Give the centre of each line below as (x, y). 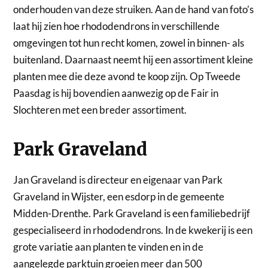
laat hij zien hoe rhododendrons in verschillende (117, 26)
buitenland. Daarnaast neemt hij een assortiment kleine (133, 59)
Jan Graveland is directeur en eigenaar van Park (118, 179)
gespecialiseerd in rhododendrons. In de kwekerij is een (133, 230)
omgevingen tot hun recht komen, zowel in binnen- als (129, 42)
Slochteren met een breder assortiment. (100, 109)
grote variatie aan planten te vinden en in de (109, 246)
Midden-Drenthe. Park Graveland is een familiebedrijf (132, 213)
